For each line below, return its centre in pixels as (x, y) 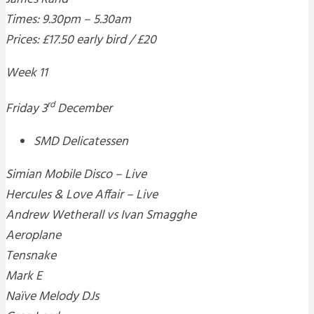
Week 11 (27, 74)
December (83, 109)
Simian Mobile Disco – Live (76, 175)
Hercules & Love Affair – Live (82, 196)
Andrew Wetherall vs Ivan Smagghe (101, 216)
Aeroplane (33, 236)
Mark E (24, 277)
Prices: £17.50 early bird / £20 (81, 41)
